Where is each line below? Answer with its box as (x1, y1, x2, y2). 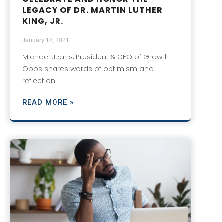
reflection (22, 75, 55, 86)
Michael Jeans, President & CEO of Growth (22, 52, 169, 62)
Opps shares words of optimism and (22, 63, 154, 74)
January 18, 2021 (22, 36, 69, 44)
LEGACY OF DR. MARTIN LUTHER (22, 4, 163, 16)
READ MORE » (22, 97, 74, 107)
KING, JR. (22, 15, 63, 27)
